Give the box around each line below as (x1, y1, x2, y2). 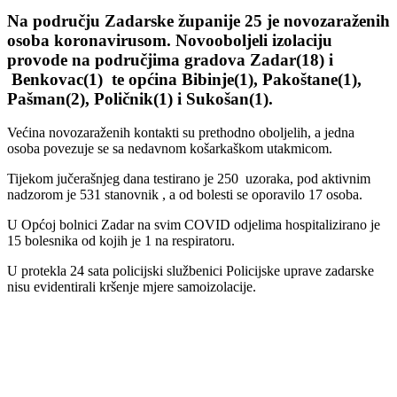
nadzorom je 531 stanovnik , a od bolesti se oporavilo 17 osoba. (7, 187, 362, 203)
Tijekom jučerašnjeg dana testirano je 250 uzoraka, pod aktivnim (7, 171, 370, 187)
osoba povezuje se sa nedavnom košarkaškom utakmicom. (7, 141, 332, 157)
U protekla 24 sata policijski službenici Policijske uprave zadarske (7, 263, 374, 279)
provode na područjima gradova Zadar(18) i (7, 50, 333, 69)
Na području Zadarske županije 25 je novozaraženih (7, 11, 390, 30)
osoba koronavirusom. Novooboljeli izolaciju (7, 30, 332, 50)
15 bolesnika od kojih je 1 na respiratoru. (7, 233, 235, 249)
